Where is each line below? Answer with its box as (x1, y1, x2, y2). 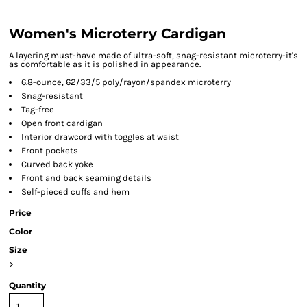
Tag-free (21, 104, 54, 114)
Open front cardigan (21, 118, 103, 128)
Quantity (9, 280, 46, 291)
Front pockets (21, 145, 78, 156)
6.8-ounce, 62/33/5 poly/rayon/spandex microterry (21, 77, 231, 87)
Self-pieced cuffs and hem (21, 186, 130, 197)
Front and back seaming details (21, 173, 151, 183)
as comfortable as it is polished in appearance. (9, 59, 201, 69)
